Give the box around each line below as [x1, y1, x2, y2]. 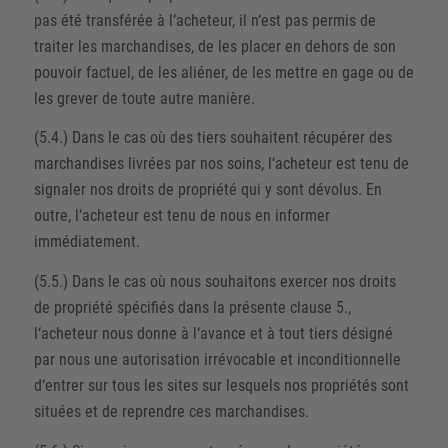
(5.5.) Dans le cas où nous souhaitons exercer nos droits [33, 272, 396, 291]
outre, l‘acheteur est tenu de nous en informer [33, 206, 330, 226]
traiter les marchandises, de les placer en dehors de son [33, 36, 396, 56]
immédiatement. [33, 232, 140, 252]
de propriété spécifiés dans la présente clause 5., [33, 298, 351, 317]
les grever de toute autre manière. [33, 88, 255, 108]
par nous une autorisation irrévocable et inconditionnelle [33, 350, 401, 369]
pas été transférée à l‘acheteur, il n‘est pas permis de [33, 10, 376, 30]
